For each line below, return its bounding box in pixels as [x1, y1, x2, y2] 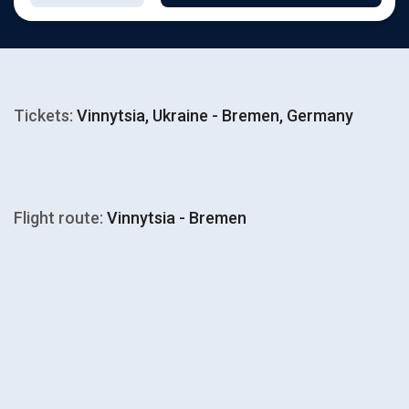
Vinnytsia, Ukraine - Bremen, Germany [73, 106, 353, 125]
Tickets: [14, 106, 73, 125]
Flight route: [14, 208, 103, 227]
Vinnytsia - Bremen [103, 208, 246, 227]
